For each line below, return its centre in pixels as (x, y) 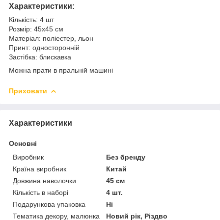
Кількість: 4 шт (31, 19)
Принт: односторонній (44, 47)
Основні (23, 143)
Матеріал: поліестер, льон (52, 38)
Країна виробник (40, 169)
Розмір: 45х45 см (37, 29)
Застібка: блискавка (40, 57)
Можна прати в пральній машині (61, 70)
